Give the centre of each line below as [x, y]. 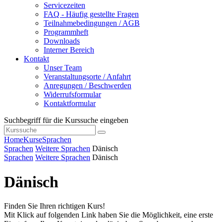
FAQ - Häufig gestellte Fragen [91, 14]
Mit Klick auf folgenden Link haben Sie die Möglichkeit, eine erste [109, 215]
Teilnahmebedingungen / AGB [92, 23]
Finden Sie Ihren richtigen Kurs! [55, 206]
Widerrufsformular [72, 95]
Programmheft [66, 32]
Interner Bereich [69, 50]
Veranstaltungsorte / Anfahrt [87, 77]
